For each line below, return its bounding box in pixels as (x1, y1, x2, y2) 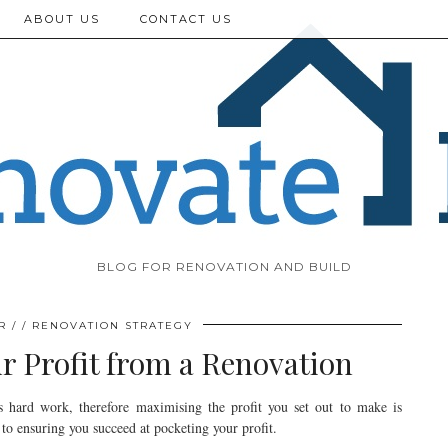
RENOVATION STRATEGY (32, 319, 193, 332)
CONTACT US (140, 12, 232, 26)
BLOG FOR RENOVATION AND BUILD (96, 259, 352, 274)
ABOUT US (24, 12, 100, 26)
